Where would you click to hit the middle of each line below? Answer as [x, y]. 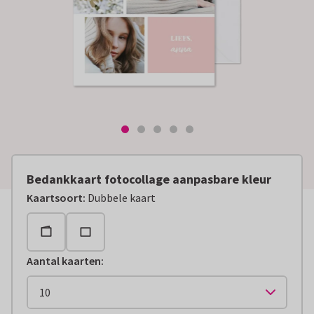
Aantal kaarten [64, 260]
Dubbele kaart [122, 197]
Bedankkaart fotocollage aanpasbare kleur [149, 179]
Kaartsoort [55, 197]
